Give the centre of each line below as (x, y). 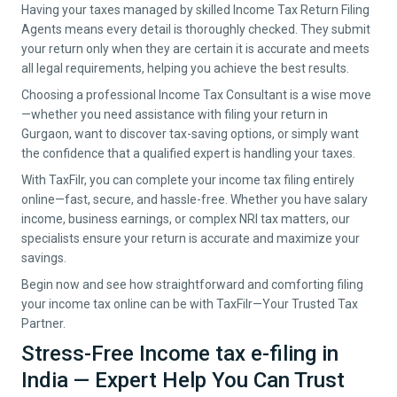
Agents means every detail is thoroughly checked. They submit (196, 30)
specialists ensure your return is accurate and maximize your (191, 239)
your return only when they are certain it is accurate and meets (195, 49)
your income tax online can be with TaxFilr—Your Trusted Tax (190, 304)
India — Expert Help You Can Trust (183, 381)
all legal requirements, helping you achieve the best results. (185, 69)
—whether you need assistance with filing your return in (175, 115)
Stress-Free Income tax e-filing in (180, 354)
